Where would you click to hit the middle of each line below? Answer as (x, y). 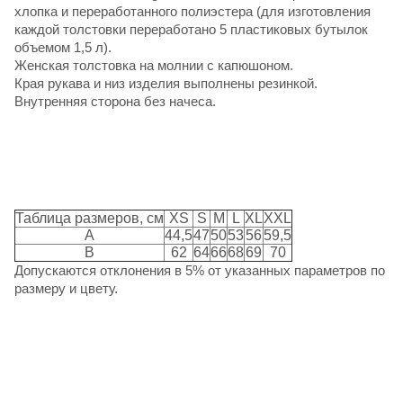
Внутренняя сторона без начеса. (115, 101)
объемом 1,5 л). (63, 47)
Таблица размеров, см (90, 218)
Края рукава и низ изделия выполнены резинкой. (166, 83)
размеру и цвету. (66, 288)
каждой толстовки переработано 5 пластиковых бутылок (191, 29)
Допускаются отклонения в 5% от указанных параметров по (200, 270)
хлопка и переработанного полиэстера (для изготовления (193, 11)
